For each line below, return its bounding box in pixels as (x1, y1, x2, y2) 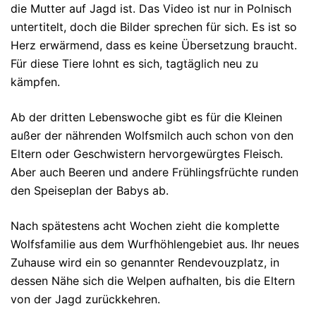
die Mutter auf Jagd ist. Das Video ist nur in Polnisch (11, 1, 291, 16)
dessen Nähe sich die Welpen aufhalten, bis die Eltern (11, 274, 295, 288)
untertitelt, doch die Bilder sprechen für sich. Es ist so (11, 20, 297, 35)
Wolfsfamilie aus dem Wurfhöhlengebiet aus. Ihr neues (11, 237, 299, 252)
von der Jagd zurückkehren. (11, 292, 160, 307)
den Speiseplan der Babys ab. (11, 183, 169, 198)
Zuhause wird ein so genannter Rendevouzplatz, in (11, 255, 279, 270)
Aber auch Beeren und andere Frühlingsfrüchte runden (11, 165, 298, 180)
